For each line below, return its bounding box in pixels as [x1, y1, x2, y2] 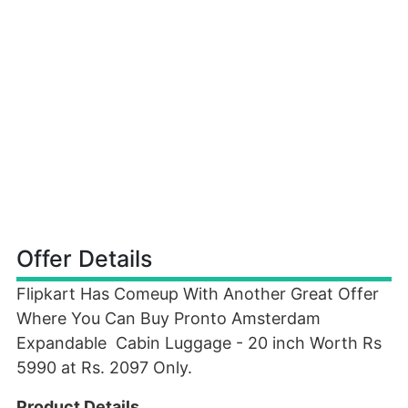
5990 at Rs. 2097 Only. [16, 358, 192, 377]
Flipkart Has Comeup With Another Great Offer [16, 284, 379, 303]
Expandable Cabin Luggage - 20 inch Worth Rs [16, 333, 382, 352]
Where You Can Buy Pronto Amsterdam [16, 309, 321, 328]
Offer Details [16, 245, 152, 272]
